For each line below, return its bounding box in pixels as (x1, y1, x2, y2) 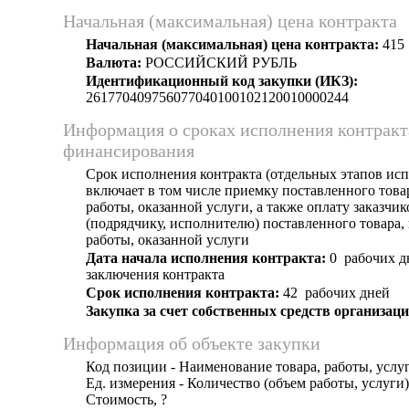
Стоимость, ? (86, 392, 167, 407)
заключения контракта (86, 267, 225, 282)
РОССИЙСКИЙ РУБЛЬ (142, 55, 297, 70)
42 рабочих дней (279, 285, 390, 300)
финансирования (63, 141, 194, 161)
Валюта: (86, 55, 142, 70)
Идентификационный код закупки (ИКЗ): (86, 73, 358, 89)
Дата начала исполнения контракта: (86, 250, 326, 266)
